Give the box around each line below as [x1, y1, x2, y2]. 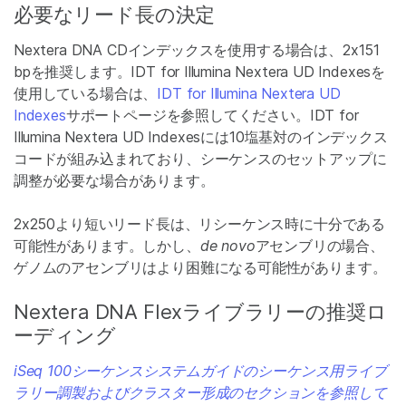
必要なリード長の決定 [14, 3, 216, 26]
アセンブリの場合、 [255, 237, 384, 255]
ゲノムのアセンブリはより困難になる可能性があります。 [14, 258, 387, 276]
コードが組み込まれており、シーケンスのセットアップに [14, 150, 387, 168]
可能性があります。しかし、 [14, 237, 200, 255]
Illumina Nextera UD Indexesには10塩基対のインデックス [14, 128, 388, 146]
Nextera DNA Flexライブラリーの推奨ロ [14, 300, 387, 324]
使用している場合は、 [14, 84, 158, 102]
